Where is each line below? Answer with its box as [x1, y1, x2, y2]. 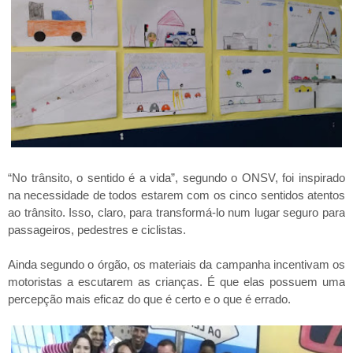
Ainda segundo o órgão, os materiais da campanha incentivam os [8, 257, 345, 271]
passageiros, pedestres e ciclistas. [8, 222, 186, 236]
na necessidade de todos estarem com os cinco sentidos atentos [8, 188, 345, 202]
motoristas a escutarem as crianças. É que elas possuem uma [8, 274, 345, 288]
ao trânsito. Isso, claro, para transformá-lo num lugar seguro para [8, 205, 345, 219]
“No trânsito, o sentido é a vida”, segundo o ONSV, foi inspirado [8, 170, 345, 184]
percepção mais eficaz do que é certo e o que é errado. [8, 292, 291, 306]
